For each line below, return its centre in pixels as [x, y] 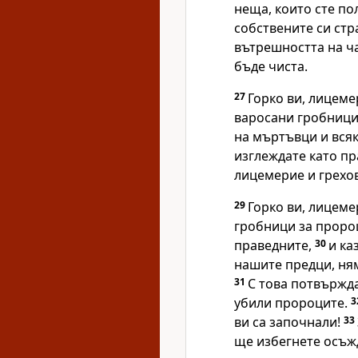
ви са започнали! [289, 322]
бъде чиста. [271, 66]
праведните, [274, 245]
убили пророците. [292, 303]
